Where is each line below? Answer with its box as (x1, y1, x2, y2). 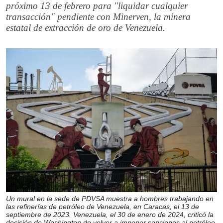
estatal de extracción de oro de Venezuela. (6, 22, 165, 33)
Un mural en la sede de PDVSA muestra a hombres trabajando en (6, 194, 214, 203)
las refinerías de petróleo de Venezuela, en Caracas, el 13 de (6, 202, 199, 211)
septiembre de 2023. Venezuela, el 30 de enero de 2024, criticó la (6, 210, 214, 219)
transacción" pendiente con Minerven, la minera (6, 11, 191, 22)
